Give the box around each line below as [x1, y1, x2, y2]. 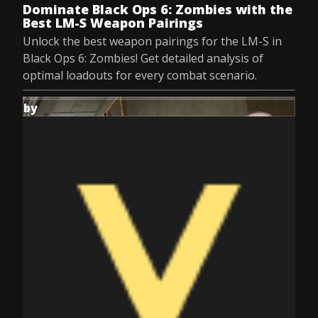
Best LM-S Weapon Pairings [23, 14, 203, 31]
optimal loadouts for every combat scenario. [23, 67, 257, 83]
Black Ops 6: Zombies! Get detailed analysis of [23, 50, 263, 66]
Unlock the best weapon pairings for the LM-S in [23, 33, 282, 49]
